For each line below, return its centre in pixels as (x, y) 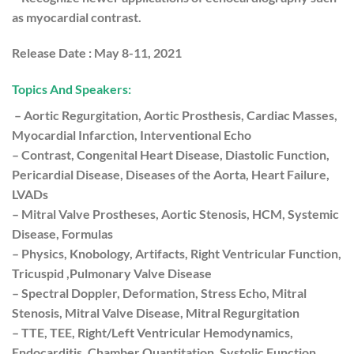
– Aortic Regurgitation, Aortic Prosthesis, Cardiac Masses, (176, 115)
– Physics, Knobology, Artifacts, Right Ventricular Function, (177, 254)
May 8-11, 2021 (139, 53)
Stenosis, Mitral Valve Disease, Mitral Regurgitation (156, 313)
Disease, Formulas (62, 234)
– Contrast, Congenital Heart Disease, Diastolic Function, (171, 155)
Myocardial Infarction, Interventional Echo (132, 135)
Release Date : (52, 53)
